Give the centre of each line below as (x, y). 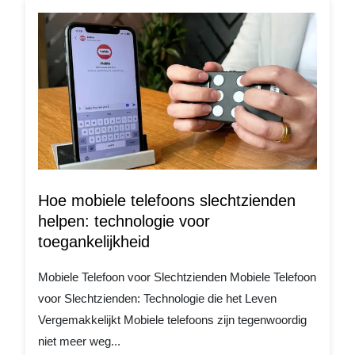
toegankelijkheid (94, 242)
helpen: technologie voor (124, 221)
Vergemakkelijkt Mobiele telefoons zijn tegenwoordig (172, 320)
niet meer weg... (79, 342)
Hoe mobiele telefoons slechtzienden (167, 201)
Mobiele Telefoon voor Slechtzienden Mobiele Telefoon (177, 277)
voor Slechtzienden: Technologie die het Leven (157, 299)
